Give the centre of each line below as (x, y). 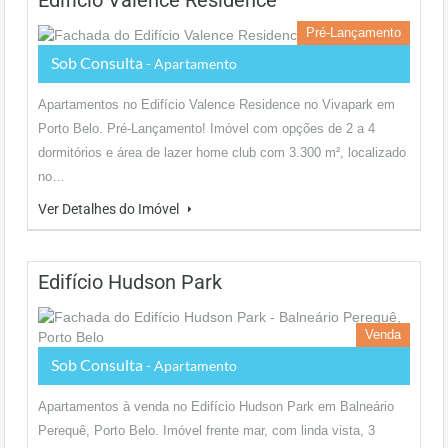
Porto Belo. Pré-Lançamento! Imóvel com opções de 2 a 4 (206, 128)
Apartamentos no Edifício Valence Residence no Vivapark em (216, 104)
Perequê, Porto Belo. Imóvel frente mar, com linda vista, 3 (206, 430)
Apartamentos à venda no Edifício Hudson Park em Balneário (216, 406)
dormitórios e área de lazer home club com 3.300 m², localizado (222, 152)
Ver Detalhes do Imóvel (110, 209)
